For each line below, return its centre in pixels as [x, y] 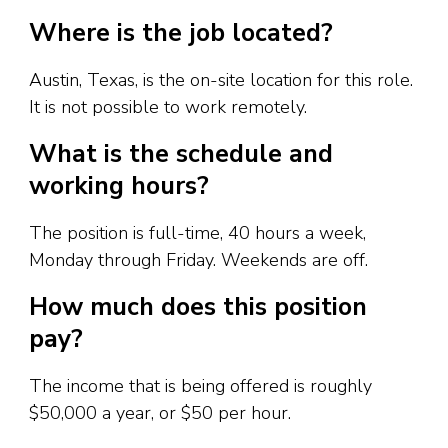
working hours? [119, 186]
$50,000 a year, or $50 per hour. [160, 412]
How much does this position [198, 307]
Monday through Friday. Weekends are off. [198, 259]
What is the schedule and [181, 154]
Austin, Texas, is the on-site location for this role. [221, 79]
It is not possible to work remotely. [168, 106]
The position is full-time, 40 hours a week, [197, 232]
